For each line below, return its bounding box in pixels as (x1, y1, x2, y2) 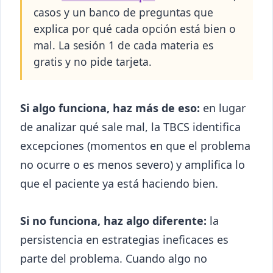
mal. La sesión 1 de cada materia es (34, 38, 214, 53)
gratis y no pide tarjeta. (34, 54, 152, 69)
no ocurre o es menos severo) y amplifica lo (20, 157, 245, 172)
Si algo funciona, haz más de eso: (20, 101, 200, 116)
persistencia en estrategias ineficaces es (20, 232, 229, 247)
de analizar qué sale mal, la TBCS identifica (20, 119, 241, 135)
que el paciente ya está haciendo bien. (20, 176, 218, 191)
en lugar (200, 101, 246, 116)
